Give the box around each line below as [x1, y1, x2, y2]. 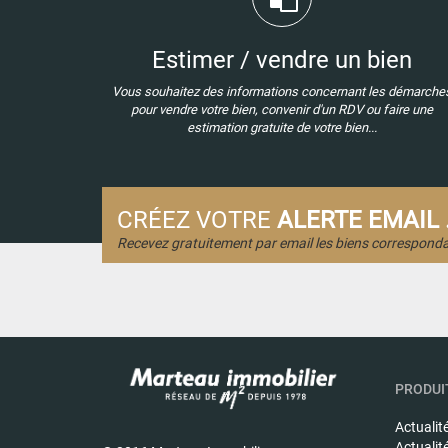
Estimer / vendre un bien [152, 45, 412, 74]
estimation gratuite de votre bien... [187, 119, 377, 135]
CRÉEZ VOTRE [117, 205, 277, 234]
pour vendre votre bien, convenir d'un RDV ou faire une [131, 101, 433, 117]
